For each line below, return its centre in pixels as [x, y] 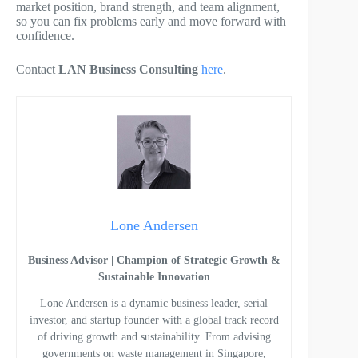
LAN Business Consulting [128, 69]
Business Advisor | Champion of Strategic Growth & [154, 261]
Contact [37, 69]
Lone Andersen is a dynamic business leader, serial [154, 304]
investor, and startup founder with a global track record [154, 320]
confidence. [45, 35]
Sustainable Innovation [154, 277]
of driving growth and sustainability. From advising [154, 337]
